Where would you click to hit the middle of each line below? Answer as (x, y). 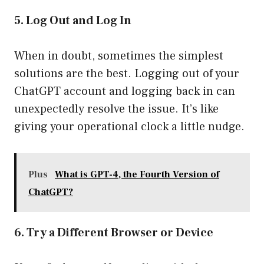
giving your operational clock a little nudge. (129, 127)
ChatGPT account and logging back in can (125, 92)
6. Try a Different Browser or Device (114, 233)
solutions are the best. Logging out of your (127, 74)
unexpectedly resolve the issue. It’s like (116, 109)
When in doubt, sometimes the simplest (119, 56)
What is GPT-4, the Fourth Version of (137, 175)
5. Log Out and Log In (73, 21)
